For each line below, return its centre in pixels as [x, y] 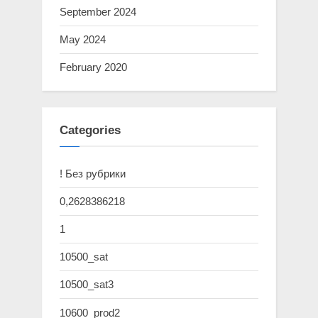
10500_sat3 [87, 285]
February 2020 [93, 67]
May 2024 [83, 40]
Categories [90, 131]
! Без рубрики [93, 173]
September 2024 [98, 12]
